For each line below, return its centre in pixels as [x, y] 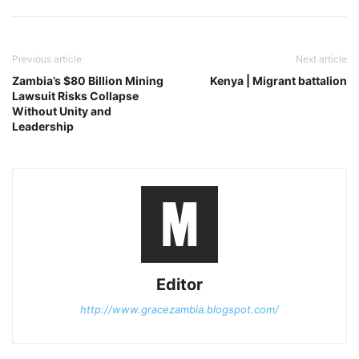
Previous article [47, 59]
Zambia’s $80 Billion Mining [88, 81]
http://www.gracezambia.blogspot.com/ [179, 310]
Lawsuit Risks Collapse [75, 96]
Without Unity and [62, 111]
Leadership [43, 127]
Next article [321, 59]
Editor [179, 285]
